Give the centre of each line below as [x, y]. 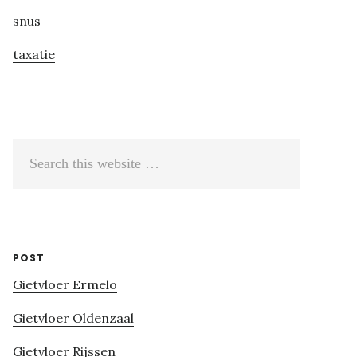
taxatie [34, 55]
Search [34, 152]
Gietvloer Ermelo [65, 285]
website [36, 203]
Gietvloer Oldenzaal [73, 318]
